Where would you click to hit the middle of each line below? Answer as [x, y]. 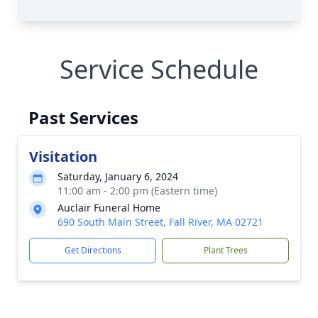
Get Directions [93, 250]
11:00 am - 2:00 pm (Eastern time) [137, 191]
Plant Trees [225, 250]
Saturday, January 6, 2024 [118, 176]
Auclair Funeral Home [109, 208]
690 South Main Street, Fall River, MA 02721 [160, 222]
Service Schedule [159, 69]
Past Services [83, 117]
